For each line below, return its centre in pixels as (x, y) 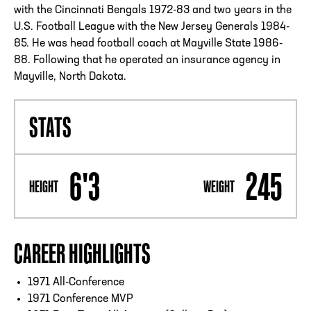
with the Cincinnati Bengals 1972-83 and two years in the (153, 11)
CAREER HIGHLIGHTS (82, 254)
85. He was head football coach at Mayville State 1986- (148, 44)
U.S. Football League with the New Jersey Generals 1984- (152, 27)
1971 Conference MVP (81, 300)
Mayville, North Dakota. (70, 77)
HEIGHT (44, 186)
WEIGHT (219, 186)
